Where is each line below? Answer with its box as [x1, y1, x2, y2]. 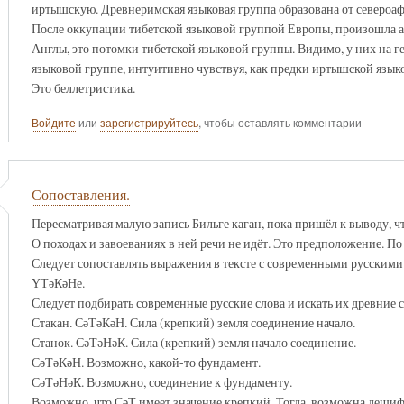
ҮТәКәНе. [31, 273, 85, 291]
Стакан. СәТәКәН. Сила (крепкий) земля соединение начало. [31, 313, 355, 331]
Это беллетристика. [31, 78, 135, 96]
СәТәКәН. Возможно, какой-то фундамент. [31, 353, 261, 371]
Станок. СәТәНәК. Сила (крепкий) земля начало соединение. [31, 333, 356, 351]
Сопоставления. [31, 185, 130, 206]
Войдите [31, 115, 76, 132]
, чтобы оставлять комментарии [197, 115, 362, 132]
